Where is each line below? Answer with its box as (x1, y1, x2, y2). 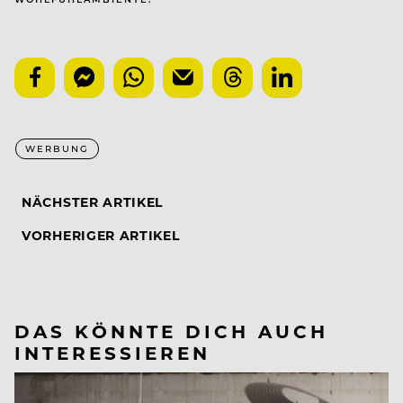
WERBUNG (25, 141, 89, 155)
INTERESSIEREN (14, 339, 210, 364)
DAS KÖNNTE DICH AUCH (14, 318, 328, 343)
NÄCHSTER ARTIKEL (22, 193, 164, 210)
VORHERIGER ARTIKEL (22, 226, 180, 244)
